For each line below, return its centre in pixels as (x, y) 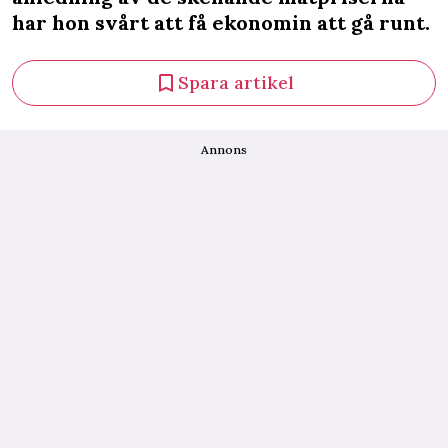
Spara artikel (236, 82)
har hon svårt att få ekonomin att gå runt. (221, 22)
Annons (224, 149)
